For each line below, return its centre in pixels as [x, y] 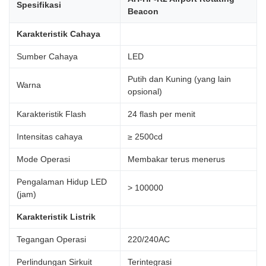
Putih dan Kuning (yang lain [179, 79]
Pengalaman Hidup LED [62, 182]
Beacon [143, 12]
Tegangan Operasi [51, 240]
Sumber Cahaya [47, 57]
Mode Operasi [43, 159]
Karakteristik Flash [51, 114]
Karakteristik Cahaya [58, 34]
